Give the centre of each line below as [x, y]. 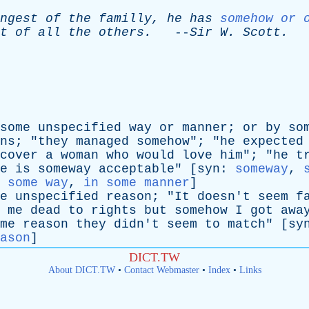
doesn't [224, 197]
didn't [137, 224]
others [121, 32]
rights [114, 210]
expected [273, 141]
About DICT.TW [81, 270]
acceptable [137, 169]
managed [102, 141]
